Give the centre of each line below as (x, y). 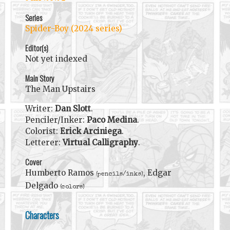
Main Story (40, 78)
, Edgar (157, 172)
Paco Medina (112, 120)
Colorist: (42, 131)
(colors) (72, 187)
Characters (42, 215)
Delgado (42, 185)
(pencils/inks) (119, 174)
